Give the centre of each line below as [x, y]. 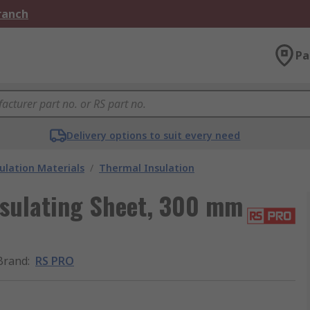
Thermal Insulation [147, 168]
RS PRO [55, 261]
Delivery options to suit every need [154, 135]
